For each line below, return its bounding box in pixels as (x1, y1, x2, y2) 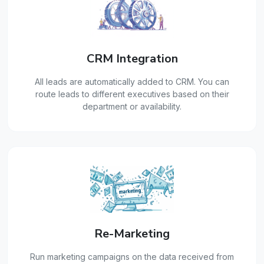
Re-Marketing (94, 226, 170, 242)
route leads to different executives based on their (35, 89, 229, 100)
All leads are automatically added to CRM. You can (35, 77, 229, 87)
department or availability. (82, 101, 181, 112)
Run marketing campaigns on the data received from (30, 252, 234, 262)
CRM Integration (86, 51, 178, 67)
